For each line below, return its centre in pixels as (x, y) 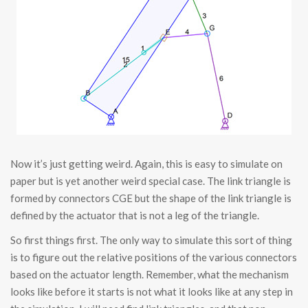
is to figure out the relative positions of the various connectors (154, 257)
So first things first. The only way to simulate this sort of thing (151, 240)
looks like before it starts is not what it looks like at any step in (152, 292)
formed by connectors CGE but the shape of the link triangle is (151, 198)
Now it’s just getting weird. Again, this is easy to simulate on (146, 164)
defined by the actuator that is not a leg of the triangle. (135, 216)
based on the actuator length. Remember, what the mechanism (150, 275)
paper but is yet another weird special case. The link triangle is (151, 181)
